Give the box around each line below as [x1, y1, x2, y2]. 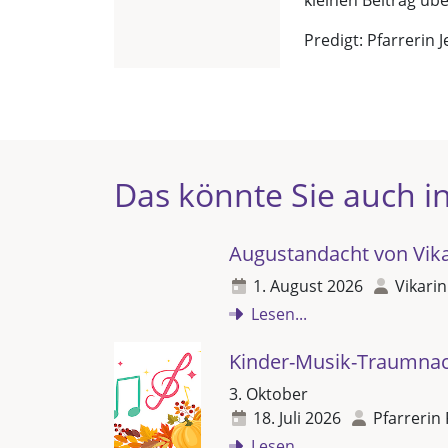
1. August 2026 [253, 275, 363, 297]
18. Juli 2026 [253, 407, 341, 429]
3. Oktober [229, 383, 308, 405]
